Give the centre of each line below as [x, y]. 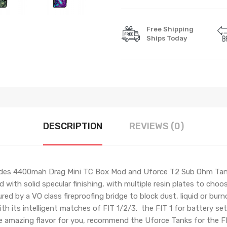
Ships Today [167, 38]
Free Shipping [170, 29]
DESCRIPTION [73, 126]
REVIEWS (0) [157, 126]
